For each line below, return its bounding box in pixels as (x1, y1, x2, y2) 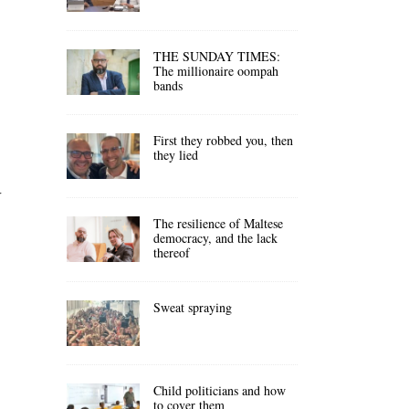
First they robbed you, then (153, 131, 293, 149)
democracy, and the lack (153, 228, 278, 246)
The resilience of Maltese (153, 214, 283, 232)
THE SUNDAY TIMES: (153, 47, 280, 65)
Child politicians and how (153, 381, 286, 399)
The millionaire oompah (153, 61, 278, 79)
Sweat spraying (153, 298, 232, 316)
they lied (153, 145, 198, 163)
